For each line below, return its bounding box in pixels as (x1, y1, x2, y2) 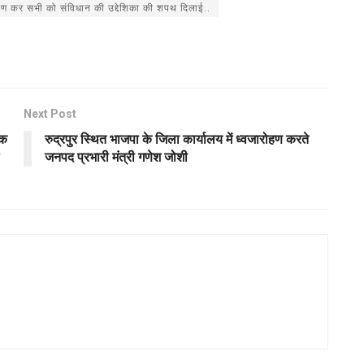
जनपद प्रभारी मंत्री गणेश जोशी (45, 149, 188, 166)
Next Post (24, 107, 76, 121)
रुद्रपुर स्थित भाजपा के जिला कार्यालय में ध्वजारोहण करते (45, 132, 309, 148)
